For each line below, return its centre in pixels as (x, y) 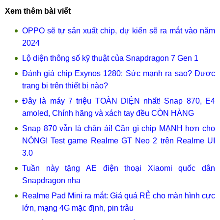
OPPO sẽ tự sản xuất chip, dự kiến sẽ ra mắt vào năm (119, 31)
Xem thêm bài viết (38, 11)
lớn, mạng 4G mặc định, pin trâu (78, 208)
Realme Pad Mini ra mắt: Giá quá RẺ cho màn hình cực (119, 196)
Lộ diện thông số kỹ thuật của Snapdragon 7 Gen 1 (110, 58)
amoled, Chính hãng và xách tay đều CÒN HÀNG (108, 113)
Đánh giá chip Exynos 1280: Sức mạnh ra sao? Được (119, 73)
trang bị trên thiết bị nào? (65, 86)
